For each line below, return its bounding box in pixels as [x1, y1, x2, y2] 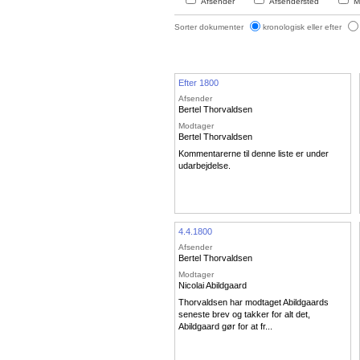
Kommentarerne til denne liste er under [178, 149, 329, 159]
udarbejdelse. [178, 161, 231, 171]
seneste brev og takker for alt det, [178, 309, 310, 320]
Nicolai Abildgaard [178, 280, 247, 290]
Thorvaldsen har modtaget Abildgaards [178, 297, 329, 308]
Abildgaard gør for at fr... [178, 321, 272, 332]
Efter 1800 [178, 77, 219, 88]
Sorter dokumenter [174, 22, 246, 31]
